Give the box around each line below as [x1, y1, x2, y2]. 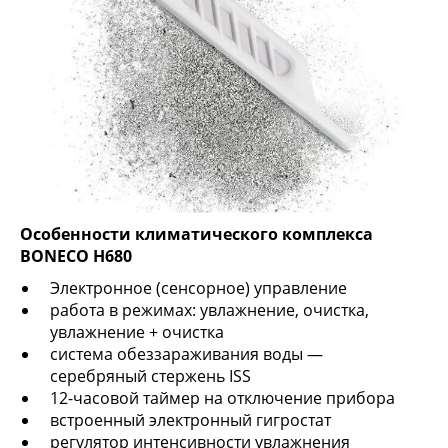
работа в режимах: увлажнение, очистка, [50, 299, 369, 322]
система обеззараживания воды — [50, 343, 323, 366]
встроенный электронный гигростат [50, 409, 331, 432]
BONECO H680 [20, 245, 132, 268]
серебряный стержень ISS [50, 365, 251, 388]
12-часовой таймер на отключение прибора [50, 387, 395, 410]
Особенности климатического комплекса [20, 223, 373, 246]
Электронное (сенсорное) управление [50, 277, 347, 300]
